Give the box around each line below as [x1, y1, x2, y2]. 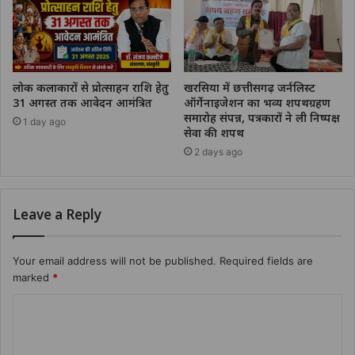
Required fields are [219, 254, 313, 268]
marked [13, 271, 52, 284]
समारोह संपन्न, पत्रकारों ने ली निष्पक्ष [184, 110, 340, 126]
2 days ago [194, 146, 242, 158]
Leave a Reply [13, 205, 101, 224]
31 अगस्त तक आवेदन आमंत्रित [13, 95, 152, 111]
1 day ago [23, 116, 66, 128]
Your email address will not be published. [13, 254, 216, 268]
